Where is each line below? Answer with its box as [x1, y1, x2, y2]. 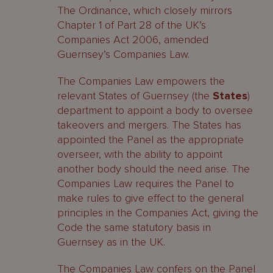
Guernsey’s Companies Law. [57, 48, 190, 61]
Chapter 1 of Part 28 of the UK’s [57, 18, 206, 32]
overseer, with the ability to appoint [57, 147, 222, 161]
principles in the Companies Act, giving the [57, 206, 258, 219]
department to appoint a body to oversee [57, 104, 253, 117]
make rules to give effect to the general [57, 191, 244, 205]
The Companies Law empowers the [57, 74, 225, 88]
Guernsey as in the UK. [57, 235, 165, 249]
